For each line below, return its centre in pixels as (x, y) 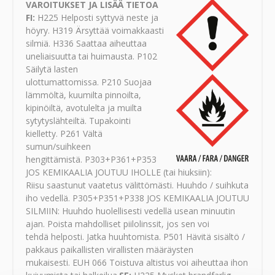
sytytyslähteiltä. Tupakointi (78, 121)
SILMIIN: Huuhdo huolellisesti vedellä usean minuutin (130, 211)
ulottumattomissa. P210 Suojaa (89, 82)
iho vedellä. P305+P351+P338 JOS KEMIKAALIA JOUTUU (137, 198)
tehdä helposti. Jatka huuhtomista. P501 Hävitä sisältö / (135, 237)
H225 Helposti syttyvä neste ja (97, 18)
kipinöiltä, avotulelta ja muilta (84, 108)
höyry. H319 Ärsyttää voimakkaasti (95, 31)
